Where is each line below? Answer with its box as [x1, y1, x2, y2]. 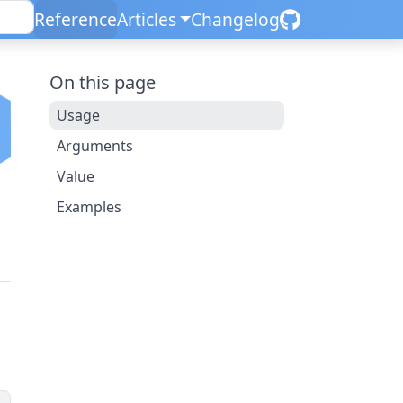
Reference [33, 7, 117, 31]
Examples [56, 197, 121, 217]
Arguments [56, 136, 133, 156]
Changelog [191, 7, 280, 31]
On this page [49, 70, 156, 94]
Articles [116, 7, 176, 31]
